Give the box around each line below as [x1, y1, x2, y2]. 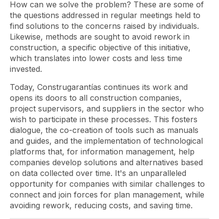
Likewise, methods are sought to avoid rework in [10, 32, 190, 42]
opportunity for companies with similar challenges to [10, 179, 205, 189]
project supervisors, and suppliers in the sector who [10, 104, 204, 113]
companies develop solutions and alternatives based [10, 157, 203, 167]
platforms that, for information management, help [10, 147, 195, 156]
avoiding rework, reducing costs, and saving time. [10, 200, 193, 210]
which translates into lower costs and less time [10, 53, 182, 63]
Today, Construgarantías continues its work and [10, 82, 188, 92]
